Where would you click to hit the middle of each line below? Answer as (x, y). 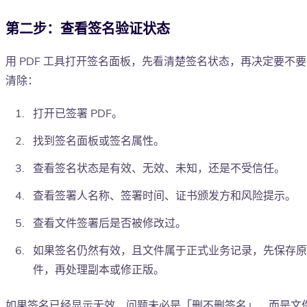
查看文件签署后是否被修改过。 (110, 224)
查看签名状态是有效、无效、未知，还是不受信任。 (159, 169)
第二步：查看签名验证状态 (88, 29)
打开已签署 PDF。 (78, 114)
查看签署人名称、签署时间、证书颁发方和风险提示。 (164, 196)
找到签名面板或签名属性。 (99, 142)
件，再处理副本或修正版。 (99, 270)
